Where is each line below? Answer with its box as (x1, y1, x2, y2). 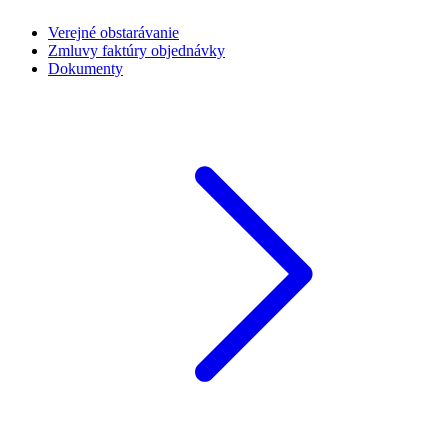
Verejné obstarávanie (48, 23, 179, 41)
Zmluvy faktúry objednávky (48, 41, 225, 59)
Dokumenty (48, 59, 123, 77)
